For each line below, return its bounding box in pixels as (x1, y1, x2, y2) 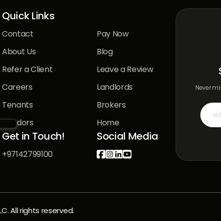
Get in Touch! (2, 129, 65, 143)
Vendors (2, 117, 34, 128)
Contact (2, 28, 34, 39)
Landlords (97, 81, 133, 93)
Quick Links (2, 9, 55, 23)
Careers (2, 81, 33, 93)
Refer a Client (2, 64, 53, 75)
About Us (2, 46, 36, 57)
